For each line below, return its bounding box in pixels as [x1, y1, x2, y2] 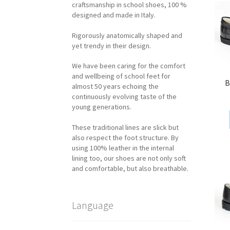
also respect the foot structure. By [72, 133, 179, 143]
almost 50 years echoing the [72, 82, 159, 91]
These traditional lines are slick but [72, 123, 179, 132]
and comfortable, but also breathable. [72, 164, 189, 174]
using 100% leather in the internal [72, 143, 175, 153]
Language [72, 199, 114, 212]
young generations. [72, 102, 132, 112]
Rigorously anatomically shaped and [72, 30, 183, 40]
